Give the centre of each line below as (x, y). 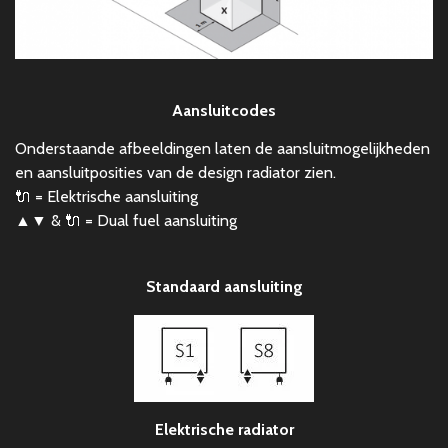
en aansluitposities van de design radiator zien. (175, 172)
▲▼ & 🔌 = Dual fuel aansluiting (126, 220)
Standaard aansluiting (224, 286)
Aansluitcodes (224, 110)
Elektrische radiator (224, 429)
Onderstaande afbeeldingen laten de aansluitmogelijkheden (222, 148)
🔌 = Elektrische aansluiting (106, 196)
